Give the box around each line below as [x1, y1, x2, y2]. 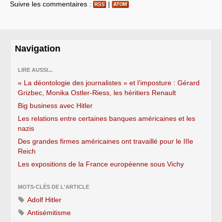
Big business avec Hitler [18, 102, 93, 110]
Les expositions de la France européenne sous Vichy [18, 160, 184, 168]
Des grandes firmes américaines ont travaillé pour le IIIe [18, 137, 193, 145]
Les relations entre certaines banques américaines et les [18, 114, 195, 122]
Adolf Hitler [26, 196, 61, 204]
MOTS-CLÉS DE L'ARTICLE [18, 184, 89, 190]
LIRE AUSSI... [18, 67, 53, 73]
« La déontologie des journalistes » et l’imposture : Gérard [18, 79, 200, 87]
